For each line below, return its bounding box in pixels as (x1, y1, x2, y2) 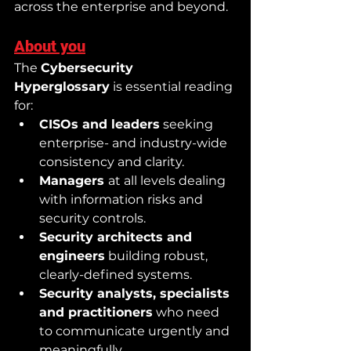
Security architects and (39, 229, 196, 244)
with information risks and (39, 191, 206, 207)
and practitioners (39, 304, 153, 320)
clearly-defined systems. (39, 266, 192, 282)
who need (153, 304, 223, 320)
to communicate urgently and (39, 323, 233, 338)
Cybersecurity (41, 60, 137, 75)
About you (14, 36, 85, 56)
